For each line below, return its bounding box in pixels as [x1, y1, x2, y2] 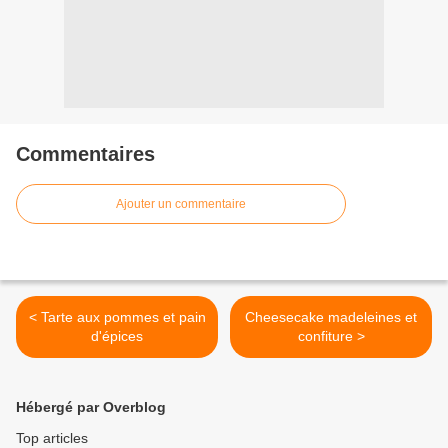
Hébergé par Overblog [16, 399, 166, 416]
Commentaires [16, 143, 155, 166]
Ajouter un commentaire [116, 197, 246, 212]
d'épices [91, 328, 143, 345]
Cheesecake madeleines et [245, 309, 417, 326]
